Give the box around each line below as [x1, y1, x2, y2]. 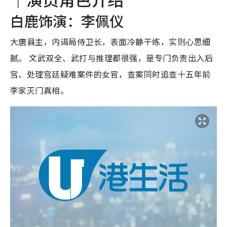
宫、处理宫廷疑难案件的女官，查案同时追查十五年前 [10, 67, 211, 80]
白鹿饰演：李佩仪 [10, 10, 124, 31]
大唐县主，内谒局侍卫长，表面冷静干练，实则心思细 [10, 35, 211, 48]
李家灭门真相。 [10, 84, 69, 96]
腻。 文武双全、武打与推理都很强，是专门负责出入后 [10, 51, 213, 64]
